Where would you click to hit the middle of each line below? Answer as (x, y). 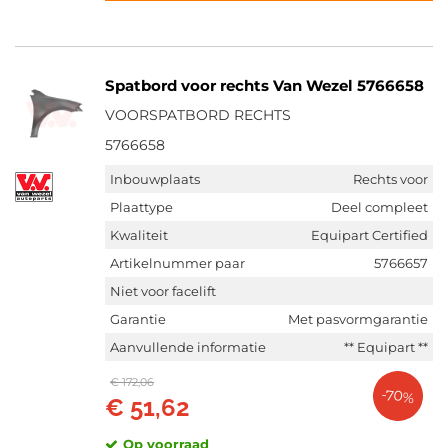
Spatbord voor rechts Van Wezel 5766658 (264, 85)
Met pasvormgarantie (358, 319)
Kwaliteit (139, 235)
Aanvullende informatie (188, 347)
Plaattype (141, 207)
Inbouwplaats (155, 179)
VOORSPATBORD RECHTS (198, 115)
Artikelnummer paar (177, 263)
